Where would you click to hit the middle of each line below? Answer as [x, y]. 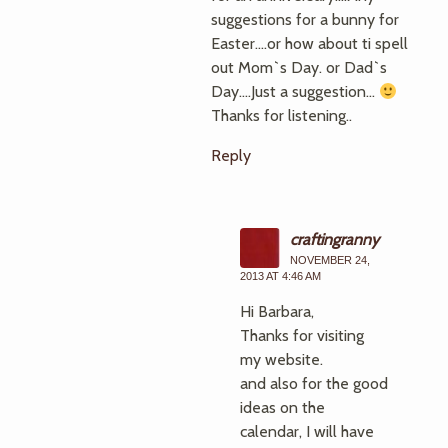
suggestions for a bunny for [305, 19]
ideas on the [282, 407]
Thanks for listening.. [281, 115]
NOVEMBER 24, [330, 260]
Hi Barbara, [277, 311]
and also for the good [314, 383]
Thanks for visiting [302, 335]
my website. [281, 359]
